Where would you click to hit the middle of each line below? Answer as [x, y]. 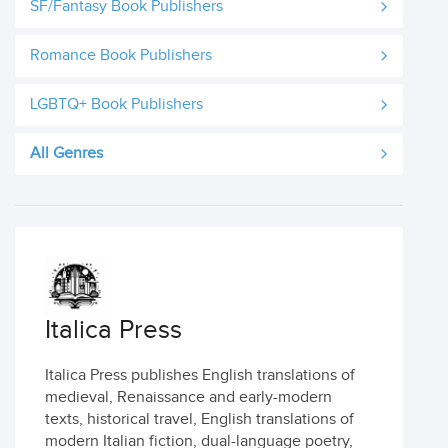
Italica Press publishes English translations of [200, 375]
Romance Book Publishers [121, 55]
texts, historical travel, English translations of [199, 419]
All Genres [66, 153]
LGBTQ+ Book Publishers [116, 104]
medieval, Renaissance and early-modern [188, 397]
